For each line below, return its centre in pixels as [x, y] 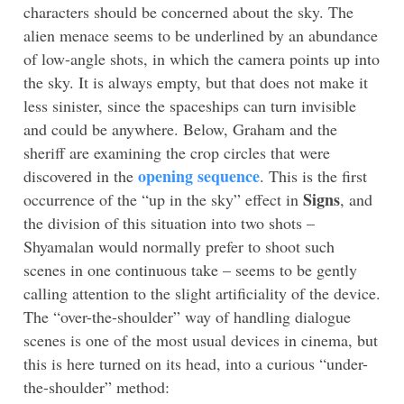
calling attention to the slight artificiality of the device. [202, 293]
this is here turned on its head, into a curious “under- [196, 363]
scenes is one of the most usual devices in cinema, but [201, 340]
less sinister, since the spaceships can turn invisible [190, 105]
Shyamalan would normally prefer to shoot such [179, 246]
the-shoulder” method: [96, 386]
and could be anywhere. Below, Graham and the [180, 129]
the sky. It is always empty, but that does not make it [196, 82]
